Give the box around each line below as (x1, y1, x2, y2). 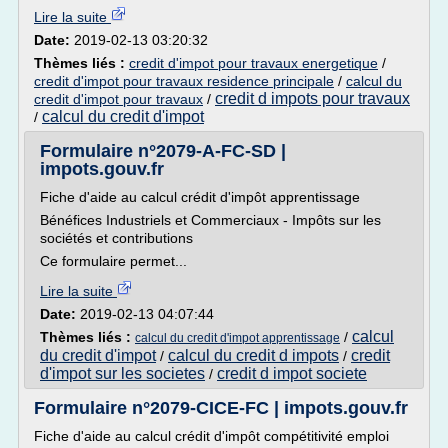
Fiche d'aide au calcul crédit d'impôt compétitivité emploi (34, 428, 389, 444)
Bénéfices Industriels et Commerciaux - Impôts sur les (40, 212, 381, 228)
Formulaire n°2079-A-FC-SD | (40, 141, 286, 161)
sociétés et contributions (40, 230, 193, 246)
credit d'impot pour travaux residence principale (34, 73, 334, 89)
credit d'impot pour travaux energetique (129, 55, 378, 71)
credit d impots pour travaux (215, 90, 410, 107)
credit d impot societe (217, 365, 367, 382)
